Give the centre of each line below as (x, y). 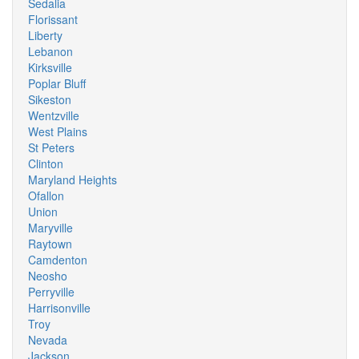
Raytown (50, 244)
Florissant (53, 19)
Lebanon (50, 51)
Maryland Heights (73, 179)
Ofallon (46, 196)
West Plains (58, 131)
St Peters (51, 147)
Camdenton (58, 260)
